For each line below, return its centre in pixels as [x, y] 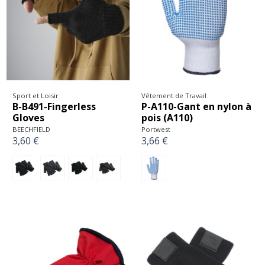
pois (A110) [167, 117]
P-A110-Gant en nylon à [196, 106]
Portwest [156, 129]
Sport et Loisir [35, 96]
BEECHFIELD [31, 129]
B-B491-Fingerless [54, 106]
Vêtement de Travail [174, 96]
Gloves [28, 117]
